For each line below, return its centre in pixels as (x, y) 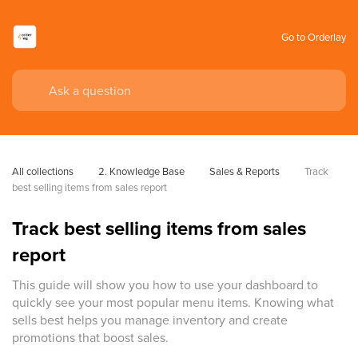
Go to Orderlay (314, 36)
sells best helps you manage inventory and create (150, 320)
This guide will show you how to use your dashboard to (165, 284)
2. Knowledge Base (141, 171)
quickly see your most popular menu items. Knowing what (173, 302)
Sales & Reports (245, 171)
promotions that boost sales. (90, 337)
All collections (43, 171)
